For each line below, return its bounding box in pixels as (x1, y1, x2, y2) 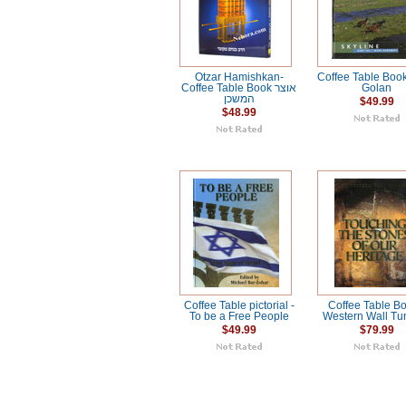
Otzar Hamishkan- (195, 72, 284, 82)
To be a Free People (189, 311, 289, 323)
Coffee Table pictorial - (184, 300, 295, 312)
